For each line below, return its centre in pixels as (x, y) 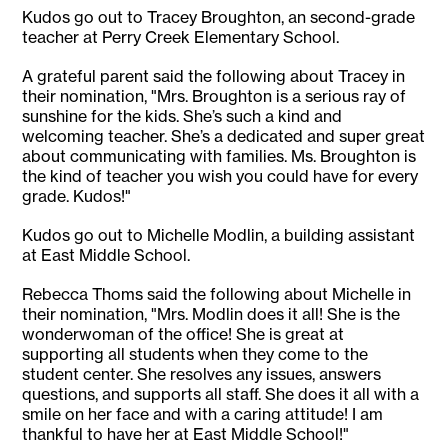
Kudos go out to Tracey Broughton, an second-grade (219, 17)
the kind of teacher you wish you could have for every (220, 176)
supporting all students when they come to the (195, 354)
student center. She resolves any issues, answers (202, 374)
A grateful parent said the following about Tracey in (214, 76)
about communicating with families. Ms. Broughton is (219, 156)
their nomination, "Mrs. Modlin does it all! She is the (211, 314)
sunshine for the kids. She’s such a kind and (182, 116)
